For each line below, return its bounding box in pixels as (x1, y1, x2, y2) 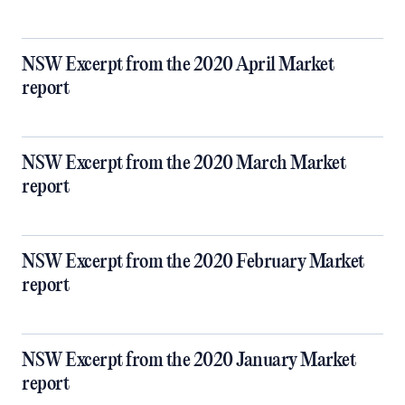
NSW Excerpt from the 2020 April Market (22, 54, 334, 76)
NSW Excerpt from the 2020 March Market (22, 153, 345, 174)
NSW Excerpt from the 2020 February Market (22, 251, 364, 273)
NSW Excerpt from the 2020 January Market (22, 350, 355, 372)
